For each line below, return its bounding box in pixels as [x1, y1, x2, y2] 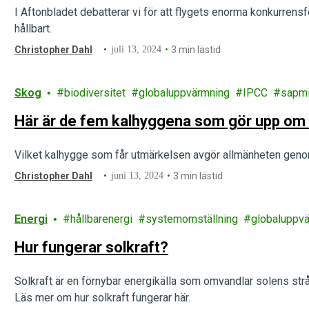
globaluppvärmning [138, 86, 230, 99]
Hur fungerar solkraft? [14, 239, 168, 256]
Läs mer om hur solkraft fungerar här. [14, 291, 190, 304]
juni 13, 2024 [111, 170, 164, 181]
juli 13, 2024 [111, 44, 162, 54]
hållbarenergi [70, 212, 132, 226]
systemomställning [145, 212, 238, 226]
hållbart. [14, 22, 52, 35]
